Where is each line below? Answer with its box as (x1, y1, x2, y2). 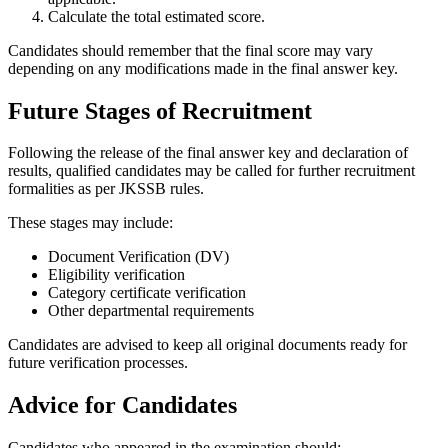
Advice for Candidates (8, 392, 237, 419)
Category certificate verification (48, 284, 246, 302)
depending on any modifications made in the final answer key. (8, 59, 398, 77)
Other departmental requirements (48, 302, 254, 320)
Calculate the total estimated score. (48, 7, 265, 25)
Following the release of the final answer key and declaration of (8, 144, 408, 162)
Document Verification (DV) (48, 248, 229, 266)
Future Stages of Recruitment (8, 97, 312, 124)
